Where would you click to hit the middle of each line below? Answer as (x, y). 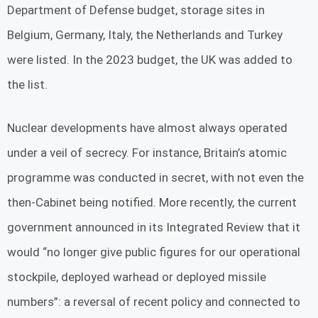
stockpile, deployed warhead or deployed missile (137, 276)
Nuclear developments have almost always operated (147, 127)
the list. (29, 85)
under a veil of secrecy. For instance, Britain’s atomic (147, 152)
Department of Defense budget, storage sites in (136, 10)
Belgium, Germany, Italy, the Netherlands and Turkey (145, 35)
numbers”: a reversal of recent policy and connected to (154, 301)
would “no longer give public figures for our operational (154, 252)
